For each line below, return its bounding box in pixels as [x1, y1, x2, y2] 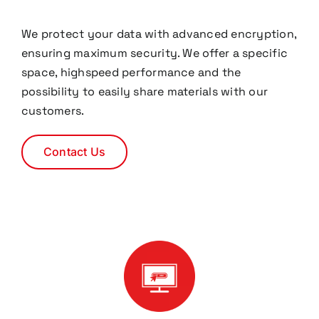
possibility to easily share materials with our [21, 84, 268, 99]
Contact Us [43, 145, 106, 159]
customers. [21, 103, 85, 118]
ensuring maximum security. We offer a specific [21, 46, 288, 61]
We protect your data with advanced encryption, [21, 26, 297, 41]
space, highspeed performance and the [21, 65, 241, 80]
